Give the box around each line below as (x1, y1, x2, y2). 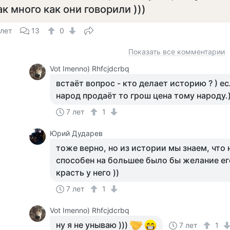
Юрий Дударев (50, 129, 103, 138)
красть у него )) (56, 167, 120, 178)
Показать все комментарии (128, 47, 225, 56)
